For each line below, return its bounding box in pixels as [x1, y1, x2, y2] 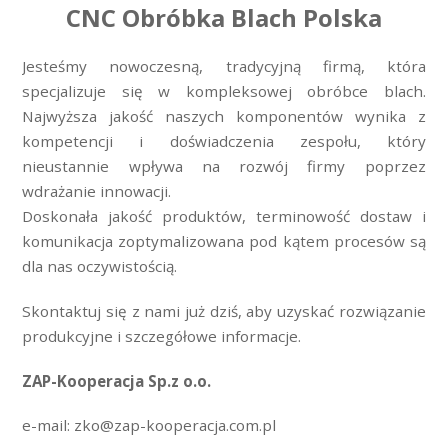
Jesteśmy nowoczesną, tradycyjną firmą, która [22, 56, 426, 77]
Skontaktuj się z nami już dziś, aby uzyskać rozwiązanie [22, 300, 426, 321]
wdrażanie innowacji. [22, 181, 172, 202]
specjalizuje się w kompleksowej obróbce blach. [22, 81, 426, 102]
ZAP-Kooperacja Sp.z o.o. [22, 370, 212, 391]
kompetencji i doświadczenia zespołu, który [22, 131, 426, 152]
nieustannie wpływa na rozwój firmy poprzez [22, 156, 426, 177]
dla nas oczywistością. [22, 256, 178, 277]
